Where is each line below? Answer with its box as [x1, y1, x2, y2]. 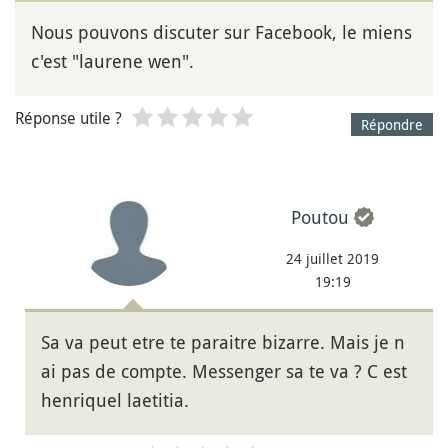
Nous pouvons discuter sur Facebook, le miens [31, 20, 412, 45]
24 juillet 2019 [286, 248, 380, 268]
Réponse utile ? [15, 107, 122, 130]
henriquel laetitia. [41, 387, 189, 412]
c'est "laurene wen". [31, 49, 194, 74]
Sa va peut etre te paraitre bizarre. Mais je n [41, 329, 405, 354]
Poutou [291, 204, 350, 229]
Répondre [361, 115, 423, 135]
